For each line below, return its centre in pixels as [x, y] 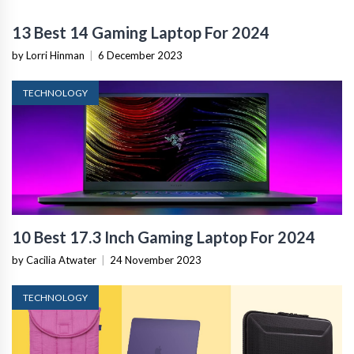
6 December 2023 [140, 56]
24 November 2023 [156, 260]
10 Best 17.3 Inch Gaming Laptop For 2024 [164, 237]
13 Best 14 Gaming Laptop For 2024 [141, 33]
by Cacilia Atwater [54, 260]
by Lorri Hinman [48, 56]
